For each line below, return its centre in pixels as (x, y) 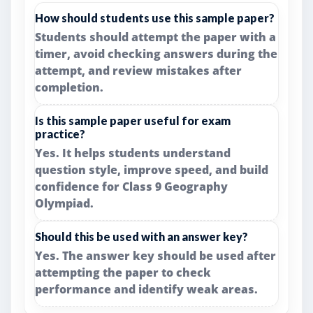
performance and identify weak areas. (146, 289)
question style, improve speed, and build (152, 170)
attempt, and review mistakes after (138, 71)
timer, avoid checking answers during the (156, 54)
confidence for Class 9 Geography (131, 187)
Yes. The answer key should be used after (155, 256)
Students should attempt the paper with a (155, 37)
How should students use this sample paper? (155, 18)
